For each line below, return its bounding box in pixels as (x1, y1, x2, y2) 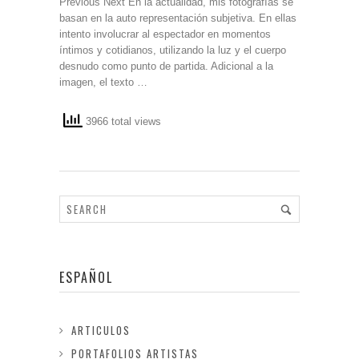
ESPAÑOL (59, 267, 113, 287)
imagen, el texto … (59, 75, 147, 88)
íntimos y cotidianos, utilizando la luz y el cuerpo (59, 43, 286, 56)
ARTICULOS (71, 321, 131, 338)
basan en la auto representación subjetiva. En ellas (59, 11, 296, 24)
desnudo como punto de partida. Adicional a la (59, 59, 273, 72)
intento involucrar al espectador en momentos (59, 27, 271, 40)
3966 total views (83, 115, 161, 128)
